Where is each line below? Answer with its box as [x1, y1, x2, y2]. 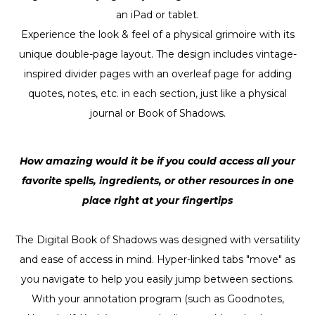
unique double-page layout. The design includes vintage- [18, 47, 297, 60]
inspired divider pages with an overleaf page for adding [23, 67, 292, 80]
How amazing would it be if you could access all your [20, 154, 295, 167]
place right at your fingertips [82, 193, 233, 207]
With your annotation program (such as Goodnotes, [31, 292, 284, 305]
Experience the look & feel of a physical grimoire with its [20, 27, 295, 41]
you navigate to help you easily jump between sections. [21, 272, 294, 285]
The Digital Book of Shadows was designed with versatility [15, 233, 300, 246]
